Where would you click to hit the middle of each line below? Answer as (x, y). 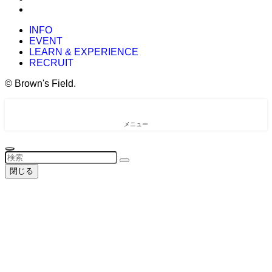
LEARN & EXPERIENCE (84, 52)
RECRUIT (51, 63)
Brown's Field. (44, 84)
